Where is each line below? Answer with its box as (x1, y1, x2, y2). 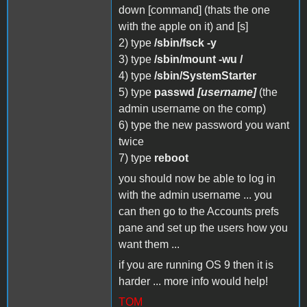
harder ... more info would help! (119, 275, 268, 287)
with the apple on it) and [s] (119, 20, 248, 32)
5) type (119, 86, 154, 98)
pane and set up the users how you (119, 221, 288, 234)
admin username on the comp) (119, 102, 266, 114)
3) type (119, 53, 154, 65)
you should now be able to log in (119, 172, 275, 184)
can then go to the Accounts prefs (119, 205, 279, 217)
